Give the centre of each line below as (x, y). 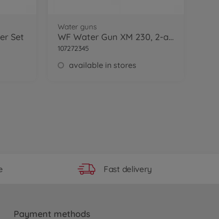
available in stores (102, 65)
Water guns (77, 27)
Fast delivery (128, 169)
